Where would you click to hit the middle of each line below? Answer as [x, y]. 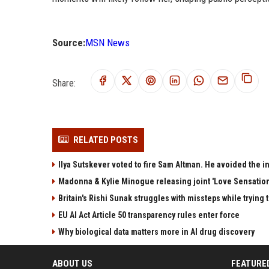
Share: [64, 83]
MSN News [107, 43]
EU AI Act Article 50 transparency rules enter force [149, 215]
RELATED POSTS [106, 140]
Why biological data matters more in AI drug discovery [156, 232]
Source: [69, 43]
